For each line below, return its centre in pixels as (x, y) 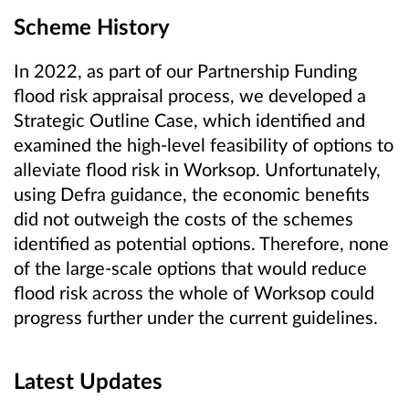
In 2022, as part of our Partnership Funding (185, 71)
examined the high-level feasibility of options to (204, 145)
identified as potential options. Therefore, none (201, 243)
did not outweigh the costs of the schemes (184, 219)
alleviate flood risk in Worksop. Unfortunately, (197, 169)
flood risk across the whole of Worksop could (194, 293)
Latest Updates (88, 381)
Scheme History (92, 26)
